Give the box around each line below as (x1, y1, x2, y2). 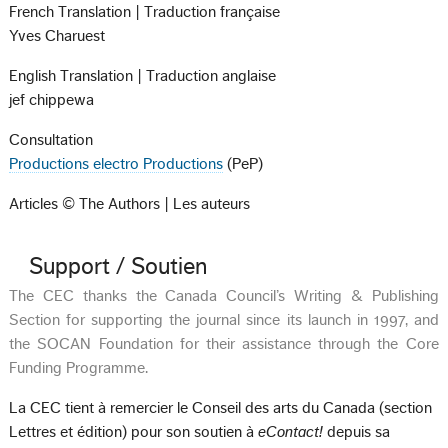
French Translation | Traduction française (9, 4, 281, 21)
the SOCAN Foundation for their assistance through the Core (9, 335, 439, 352)
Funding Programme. (9, 359, 149, 376)
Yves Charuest (9, 28, 106, 45)
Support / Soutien (29, 254, 208, 279)
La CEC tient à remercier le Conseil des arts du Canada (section (9, 399, 433, 416)
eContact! (258, 423, 324, 440)
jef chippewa (9, 92, 95, 109)
